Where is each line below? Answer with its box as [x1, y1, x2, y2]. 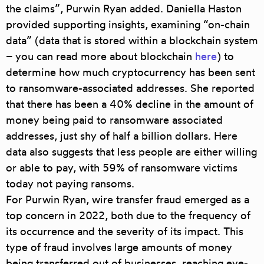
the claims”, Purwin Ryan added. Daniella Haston [6, 2, 242, 15]
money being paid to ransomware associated [6, 113, 223, 127]
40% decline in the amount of [110, 97, 253, 111]
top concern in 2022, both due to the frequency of [6, 209, 250, 222]
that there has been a [6, 97, 110, 111]
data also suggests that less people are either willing [6, 145, 257, 159]
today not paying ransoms [6, 177, 131, 190]
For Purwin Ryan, [6, 193, 92, 206]
